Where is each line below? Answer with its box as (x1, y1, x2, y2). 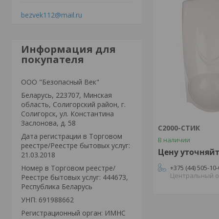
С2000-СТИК (158, 123, 200, 132)
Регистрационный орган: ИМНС (21, 208, 126, 218)
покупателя (21, 52, 84, 66)
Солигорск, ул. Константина (21, 109, 114, 118)
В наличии (158, 135, 191, 144)
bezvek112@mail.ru (21, 10, 82, 20)
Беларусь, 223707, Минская (21, 90, 112, 100)
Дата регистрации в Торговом (21, 131, 122, 141)
